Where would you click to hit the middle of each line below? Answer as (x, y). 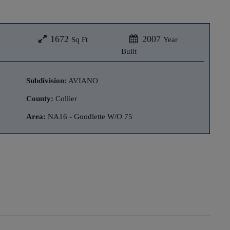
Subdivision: (46, 80)
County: (40, 98)
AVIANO (83, 80)
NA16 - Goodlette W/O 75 (89, 116)
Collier (65, 98)
